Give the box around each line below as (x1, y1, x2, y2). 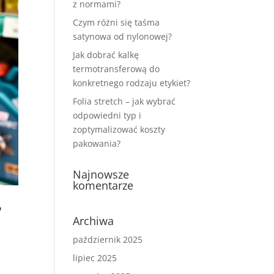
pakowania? (73, 138, 121, 150)
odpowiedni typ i (73, 109, 142, 122)
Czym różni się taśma (73, 17, 160, 29)
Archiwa (73, 213, 114, 229)
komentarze (73, 178, 134, 193)
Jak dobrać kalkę (73, 49, 139, 61)
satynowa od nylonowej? (73, 31, 172, 43)
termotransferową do (73, 63, 160, 75)
